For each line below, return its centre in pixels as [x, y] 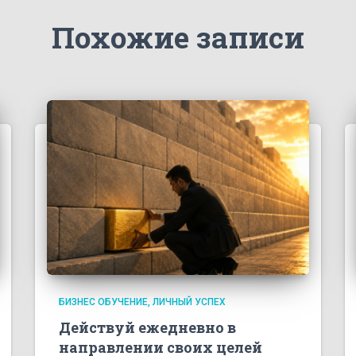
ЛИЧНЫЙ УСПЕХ [189, 302]
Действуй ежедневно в [147, 327]
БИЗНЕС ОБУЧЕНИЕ [103, 302]
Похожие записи [178, 37]
